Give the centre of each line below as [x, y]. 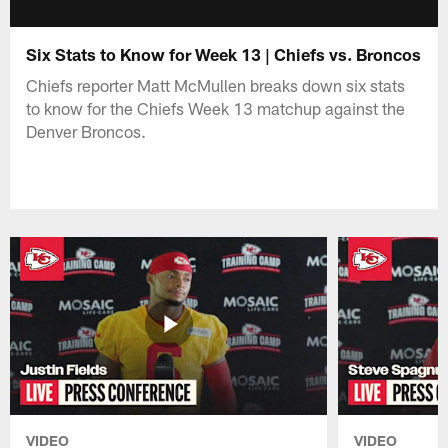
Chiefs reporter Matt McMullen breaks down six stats [216, 84]
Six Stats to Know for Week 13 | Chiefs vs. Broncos [224, 53]
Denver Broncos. [86, 130]
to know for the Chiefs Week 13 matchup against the [216, 107]
